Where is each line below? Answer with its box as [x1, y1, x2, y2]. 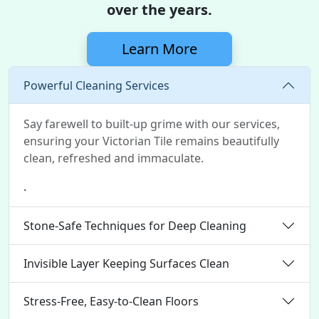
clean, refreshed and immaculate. [23, 150, 204, 166]
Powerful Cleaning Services [23, 77, 169, 93]
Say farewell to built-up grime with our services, [23, 116, 280, 132]
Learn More [122, 39, 197, 58]
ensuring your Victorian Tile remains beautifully [23, 133, 279, 149]
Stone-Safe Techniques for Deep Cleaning [23, 217, 246, 234]
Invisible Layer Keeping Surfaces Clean [23, 255, 229, 271]
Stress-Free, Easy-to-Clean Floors [23, 293, 199, 309]
